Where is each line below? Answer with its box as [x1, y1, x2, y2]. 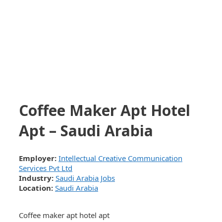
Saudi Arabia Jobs [55, 172, 115, 183]
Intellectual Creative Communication [58, 153, 182, 163]
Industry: [19, 172, 55, 183]
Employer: [19, 153, 56, 163]
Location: [19, 182, 53, 193]
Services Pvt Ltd [19, 163, 72, 173]
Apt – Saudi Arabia [19, 120, 153, 141]
